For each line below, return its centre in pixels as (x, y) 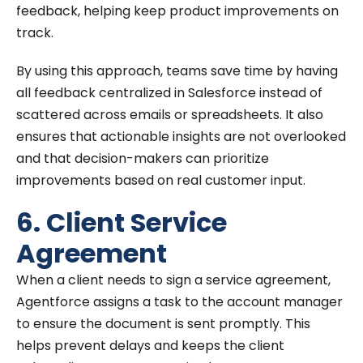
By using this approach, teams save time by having (177, 70)
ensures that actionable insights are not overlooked (181, 136)
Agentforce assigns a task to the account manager (179, 301)
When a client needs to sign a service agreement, (173, 280)
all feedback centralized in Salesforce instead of (169, 92)
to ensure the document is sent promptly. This (163, 323)
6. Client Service (122, 222)
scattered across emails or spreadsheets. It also (170, 114)
